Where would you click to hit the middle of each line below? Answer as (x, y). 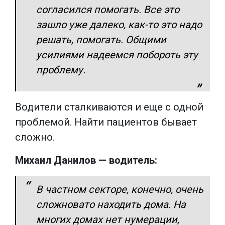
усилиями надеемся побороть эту (117, 54)
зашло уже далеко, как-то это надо (119, 24)
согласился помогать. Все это (108, 9)
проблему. (61, 70)
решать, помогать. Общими (101, 39)
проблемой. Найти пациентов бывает (106, 122)
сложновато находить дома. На (111, 204)
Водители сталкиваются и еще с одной (109, 107)
